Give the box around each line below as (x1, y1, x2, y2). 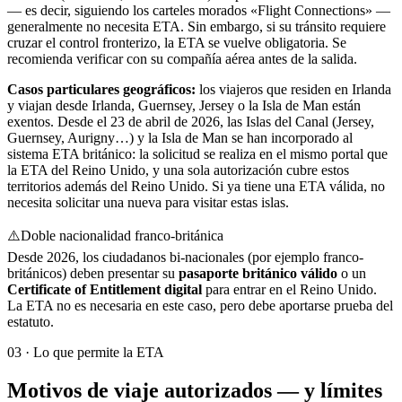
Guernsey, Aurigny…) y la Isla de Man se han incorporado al (7, 130, 353, 145)
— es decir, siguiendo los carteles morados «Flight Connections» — (7, 3, 390, 18)
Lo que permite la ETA (33, 345, 164, 360)
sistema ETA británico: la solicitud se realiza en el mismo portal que (7, 146, 388, 162)
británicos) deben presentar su (7, 266, 179, 281)
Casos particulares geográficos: (7, 82, 196, 97)
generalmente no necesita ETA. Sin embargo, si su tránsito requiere (7, 19, 386, 34)
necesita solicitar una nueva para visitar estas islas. (7, 195, 289, 210)
